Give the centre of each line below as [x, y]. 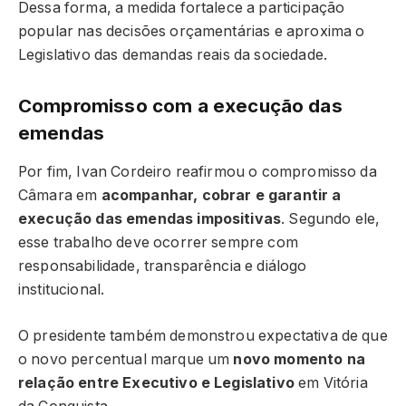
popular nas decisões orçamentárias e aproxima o [192, 31]
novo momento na [299, 359]
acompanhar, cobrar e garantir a [221, 195]
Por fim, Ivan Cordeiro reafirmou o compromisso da [198, 172]
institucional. [62, 290]
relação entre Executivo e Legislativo [156, 382]
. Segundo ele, [331, 219]
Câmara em [60, 195]
